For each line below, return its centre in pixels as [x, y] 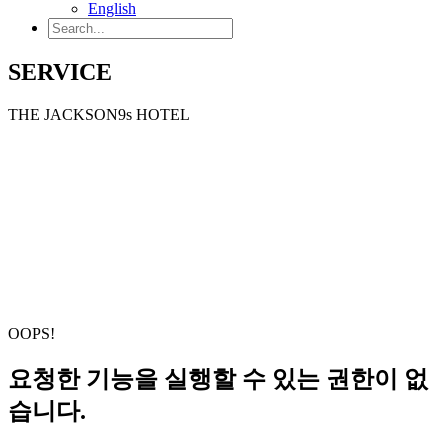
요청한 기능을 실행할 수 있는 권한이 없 [218, 379]
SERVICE [60, 72]
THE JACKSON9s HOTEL [99, 115]
